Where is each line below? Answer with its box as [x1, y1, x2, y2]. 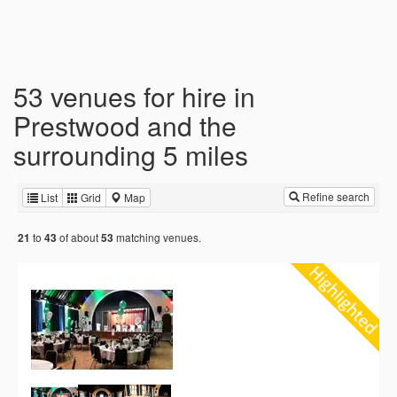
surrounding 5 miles [13, 136, 248, 174]
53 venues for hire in [13, 77, 255, 115]
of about [57, 230, 101, 245]
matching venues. [113, 230, 201, 245]
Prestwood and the [13, 106, 237, 144]
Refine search [300, 189, 370, 204]
